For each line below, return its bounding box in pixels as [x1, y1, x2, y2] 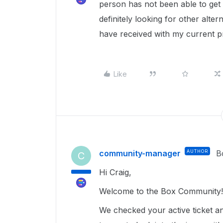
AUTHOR [187, 148, 208, 154]
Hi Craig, [99, 167, 134, 177]
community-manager [99, 148, 181, 158]
